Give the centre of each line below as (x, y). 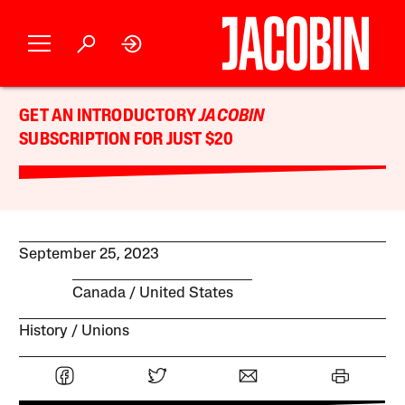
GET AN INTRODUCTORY (109, 117)
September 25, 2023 (89, 255)
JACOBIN (232, 117)
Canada (99, 293)
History (44, 331)
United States (186, 293)
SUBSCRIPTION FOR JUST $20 (127, 140)
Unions (106, 331)
